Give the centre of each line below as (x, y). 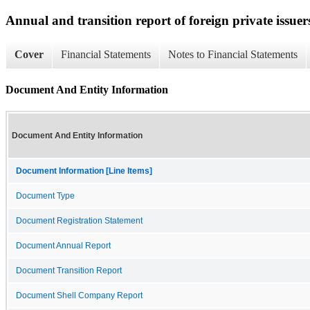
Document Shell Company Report (79, 295)
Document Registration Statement (79, 220)
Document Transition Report (69, 270)
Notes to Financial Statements (233, 55)
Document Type (45, 195)
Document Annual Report (63, 245)
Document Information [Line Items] (84, 171)
